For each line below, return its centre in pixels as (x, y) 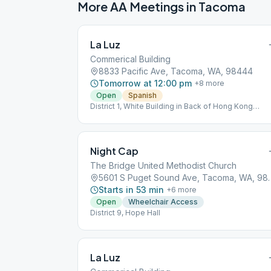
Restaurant (109, 116)
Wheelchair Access (163, 202)
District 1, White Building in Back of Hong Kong (171, 106)
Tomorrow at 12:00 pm (145, 83)
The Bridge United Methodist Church (163, 165)
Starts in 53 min (131, 190)
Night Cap (114, 151)
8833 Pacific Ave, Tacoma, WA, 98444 (176, 71)
